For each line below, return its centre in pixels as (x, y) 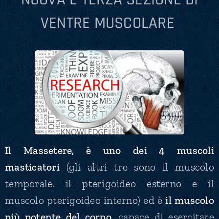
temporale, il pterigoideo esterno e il (109, 184)
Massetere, (55, 151)
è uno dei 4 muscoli (150, 151)
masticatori (32, 167)
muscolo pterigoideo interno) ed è (85, 201)
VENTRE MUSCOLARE (109, 23)
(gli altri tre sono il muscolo (137, 167)
